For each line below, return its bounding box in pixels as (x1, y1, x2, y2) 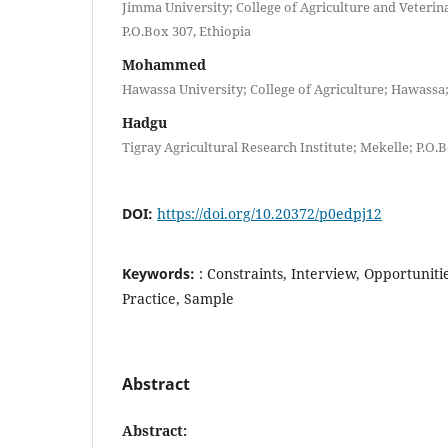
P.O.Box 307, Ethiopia (122, 21, 251, 40)
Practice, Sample (122, 288, 234, 308)
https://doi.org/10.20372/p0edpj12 (157, 203, 382, 223)
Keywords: (122, 263, 199, 283)
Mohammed (122, 54, 206, 74)
